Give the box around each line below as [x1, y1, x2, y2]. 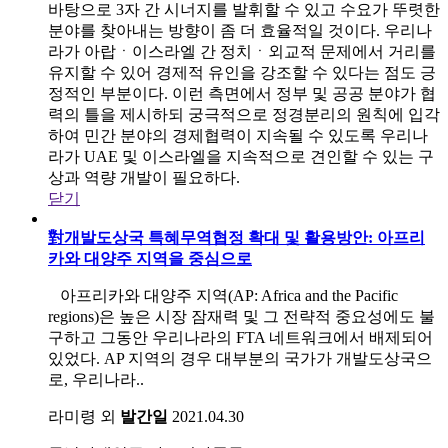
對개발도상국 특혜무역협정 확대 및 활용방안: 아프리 [48, 228, 425, 246]
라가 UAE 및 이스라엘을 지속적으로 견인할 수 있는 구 [48, 147, 434, 165]
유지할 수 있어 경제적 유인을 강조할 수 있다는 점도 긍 [48, 63, 436, 81]
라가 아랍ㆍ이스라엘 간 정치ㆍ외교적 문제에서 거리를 [48, 42, 436, 60]
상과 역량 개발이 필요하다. [48, 168, 240, 186]
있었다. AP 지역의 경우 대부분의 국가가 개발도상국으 [48, 349, 432, 367]
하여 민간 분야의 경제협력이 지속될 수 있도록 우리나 [48, 126, 428, 144]
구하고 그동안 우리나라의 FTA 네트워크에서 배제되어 [48, 328, 433, 346]
